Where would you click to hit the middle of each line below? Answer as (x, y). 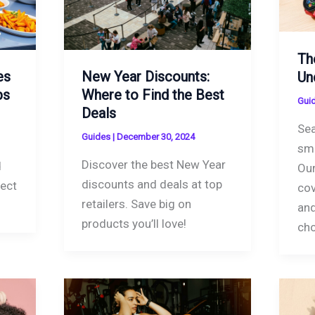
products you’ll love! (134, 223)
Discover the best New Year (154, 164)
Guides (96, 137)
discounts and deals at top (152, 184)
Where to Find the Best (153, 95)
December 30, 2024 (156, 137)
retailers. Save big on (137, 204)
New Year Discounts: (146, 77)
